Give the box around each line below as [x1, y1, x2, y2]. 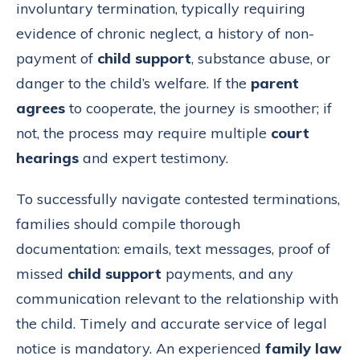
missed [16, 264, 67, 284]
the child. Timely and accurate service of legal [16, 314, 327, 333]
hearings [16, 149, 79, 168]
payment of [16, 49, 97, 68]
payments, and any [162, 264, 293, 284]
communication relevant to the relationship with [16, 289, 338, 309]
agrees [16, 99, 65, 118]
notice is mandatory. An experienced [16, 339, 265, 358]
